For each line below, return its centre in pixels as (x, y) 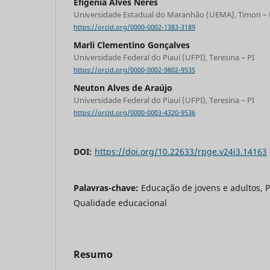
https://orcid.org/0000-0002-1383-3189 (134, 27)
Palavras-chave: (107, 188)
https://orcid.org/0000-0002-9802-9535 (134, 70)
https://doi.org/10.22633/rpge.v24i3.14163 (181, 152)
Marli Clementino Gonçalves (132, 45)
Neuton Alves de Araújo (123, 88)
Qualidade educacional (120, 203)
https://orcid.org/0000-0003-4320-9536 (134, 113)
